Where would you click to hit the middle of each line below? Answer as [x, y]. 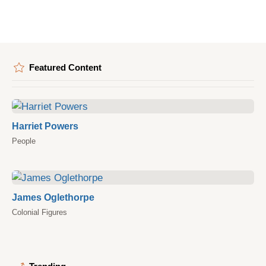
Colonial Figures [39, 212]
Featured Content [65, 68]
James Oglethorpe [53, 197]
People [24, 141]
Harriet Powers [45, 126]
